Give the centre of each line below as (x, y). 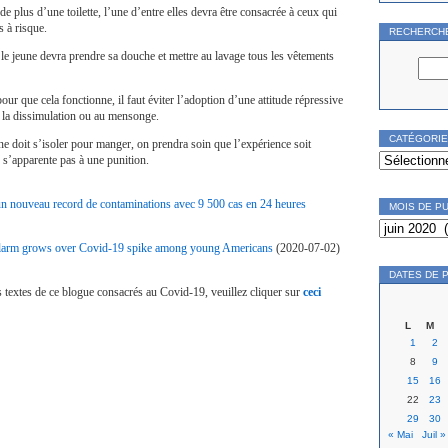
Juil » (434, 434)
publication (403, 241)
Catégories (403, 151)
